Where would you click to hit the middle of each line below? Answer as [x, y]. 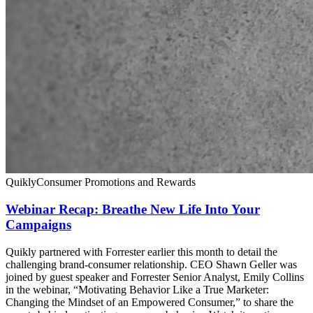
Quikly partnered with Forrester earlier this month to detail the [141, 252]
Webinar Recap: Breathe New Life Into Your [133, 210]
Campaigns [38, 225]
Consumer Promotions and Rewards [116, 182]
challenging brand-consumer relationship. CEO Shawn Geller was [151, 264]
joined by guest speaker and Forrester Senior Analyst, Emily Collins [155, 277]
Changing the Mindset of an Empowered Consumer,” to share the [150, 302]
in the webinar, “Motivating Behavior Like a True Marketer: [137, 289]
